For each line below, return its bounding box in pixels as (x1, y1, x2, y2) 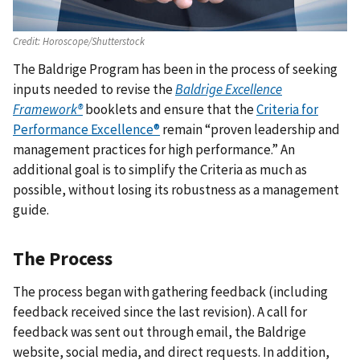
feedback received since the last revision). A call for (13, 303, 307, 321)
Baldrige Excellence (175, 80, 282, 99)
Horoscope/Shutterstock (40, 35, 145, 48)
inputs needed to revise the (13, 80, 175, 99)
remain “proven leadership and (160, 121, 340, 139)
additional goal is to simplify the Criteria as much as (13, 161, 307, 179)
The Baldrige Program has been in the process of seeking (13, 60, 337, 79)
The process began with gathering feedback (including (13, 283, 328, 301)
